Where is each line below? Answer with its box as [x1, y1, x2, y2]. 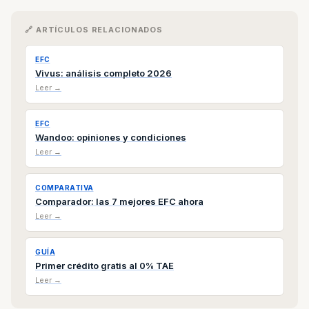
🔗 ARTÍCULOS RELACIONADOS [25, 25, 163, 34]
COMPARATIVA [35, 183, 94, 192]
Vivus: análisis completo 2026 [35, 68, 172, 79]
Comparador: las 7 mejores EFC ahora [35, 196, 203, 207]
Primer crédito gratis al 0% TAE [35, 260, 174, 271]
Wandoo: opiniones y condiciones [35, 132, 186, 143]
